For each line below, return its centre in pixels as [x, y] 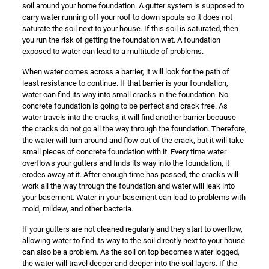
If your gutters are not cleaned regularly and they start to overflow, [132, 229]
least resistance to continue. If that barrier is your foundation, [125, 83]
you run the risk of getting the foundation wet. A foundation [121, 40]
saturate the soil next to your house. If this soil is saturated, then [130, 29]
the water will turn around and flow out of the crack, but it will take [133, 140]
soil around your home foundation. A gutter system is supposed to [133, 6]
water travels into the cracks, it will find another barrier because [129, 117]
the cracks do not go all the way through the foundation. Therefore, [134, 129]
